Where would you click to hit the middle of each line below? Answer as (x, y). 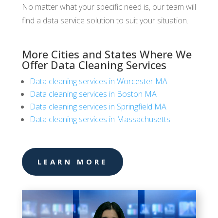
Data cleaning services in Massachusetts (100, 119)
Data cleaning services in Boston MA (93, 94)
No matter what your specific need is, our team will (109, 7)
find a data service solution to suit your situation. (105, 20)
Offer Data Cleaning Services (94, 64)
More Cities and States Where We (107, 54)
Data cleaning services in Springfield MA (98, 106)
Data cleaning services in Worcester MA (98, 81)
